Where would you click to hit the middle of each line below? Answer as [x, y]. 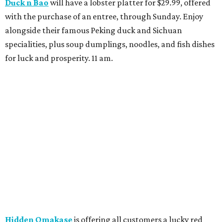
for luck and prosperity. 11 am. [59, 58]
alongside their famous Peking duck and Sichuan [93, 30]
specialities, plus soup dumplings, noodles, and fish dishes [110, 44]
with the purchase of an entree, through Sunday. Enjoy [104, 17]
